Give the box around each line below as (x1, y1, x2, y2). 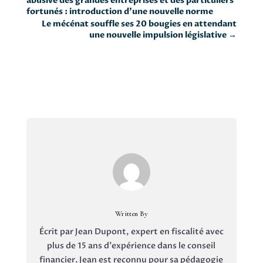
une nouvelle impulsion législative (89, 29, 227, 41)
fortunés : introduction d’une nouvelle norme (26, 5, 213, 17)
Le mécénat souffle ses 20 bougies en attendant (42, 18, 237, 29)
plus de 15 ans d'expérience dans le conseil (47, 240, 216, 251)
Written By (114, 208, 148, 218)
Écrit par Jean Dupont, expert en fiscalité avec (39, 225, 224, 237)
